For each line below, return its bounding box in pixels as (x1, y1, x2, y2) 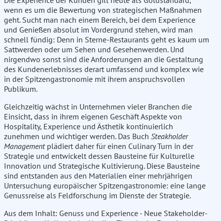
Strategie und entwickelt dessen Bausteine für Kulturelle (4, 151, 194, 161)
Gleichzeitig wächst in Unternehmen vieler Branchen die (4, 102, 192, 112)
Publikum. (4, 84, 37, 94)
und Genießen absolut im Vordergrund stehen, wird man (4, 25, 193, 35)
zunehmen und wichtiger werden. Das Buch (4, 131, 151, 142)
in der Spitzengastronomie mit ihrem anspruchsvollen (4, 74, 185, 84)
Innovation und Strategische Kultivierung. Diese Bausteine (4, 161, 200, 171)
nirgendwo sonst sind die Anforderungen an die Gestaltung (4, 54, 203, 65)
